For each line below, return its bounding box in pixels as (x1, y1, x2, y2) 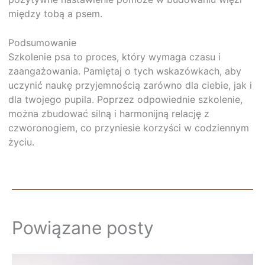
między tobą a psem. (8, 7, 102, 20)
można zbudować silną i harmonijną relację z (8, 108, 209, 120)
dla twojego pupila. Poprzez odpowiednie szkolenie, (8, 93, 243, 106)
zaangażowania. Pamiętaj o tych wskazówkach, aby (8, 65, 241, 77)
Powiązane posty (12, 216, 154, 238)
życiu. (8, 136, 34, 148)
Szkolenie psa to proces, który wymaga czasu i (8, 51, 221, 63)
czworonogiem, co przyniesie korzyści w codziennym (8, 122, 249, 134)
